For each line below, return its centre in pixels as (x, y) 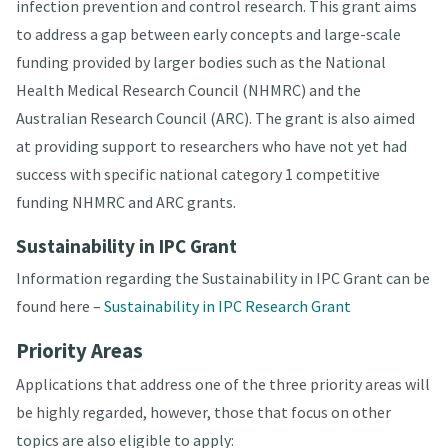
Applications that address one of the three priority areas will (222, 384)
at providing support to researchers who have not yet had (211, 146)
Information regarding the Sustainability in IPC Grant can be (222, 278)
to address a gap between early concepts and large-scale (208, 34)
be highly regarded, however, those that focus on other (203, 412)
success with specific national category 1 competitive (197, 174)
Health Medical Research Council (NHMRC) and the (188, 90)
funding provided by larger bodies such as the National (200, 62)
